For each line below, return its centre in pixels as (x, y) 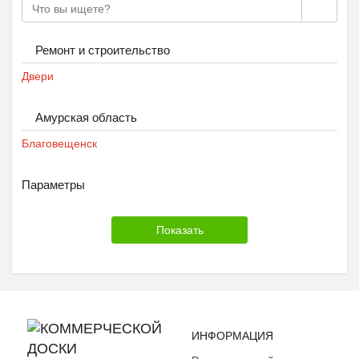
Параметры (53, 185)
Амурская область (86, 117)
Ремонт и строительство (103, 50)
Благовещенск (59, 143)
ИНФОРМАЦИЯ (232, 336)
